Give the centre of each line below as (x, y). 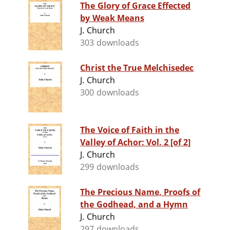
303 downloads (110, 43)
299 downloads (110, 167)
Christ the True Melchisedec (137, 68)
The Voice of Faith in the (130, 130)
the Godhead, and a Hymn (134, 205)
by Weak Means (112, 18)
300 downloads (110, 93)
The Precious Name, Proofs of (140, 192)
